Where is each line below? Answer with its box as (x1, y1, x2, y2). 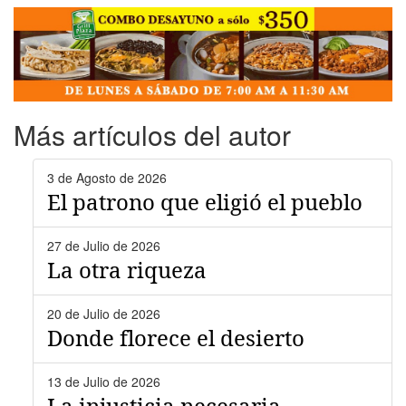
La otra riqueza (47, 256, 207, 285)
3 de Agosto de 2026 (47, 169, 167, 188)
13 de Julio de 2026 (47, 372, 160, 391)
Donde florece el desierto (47, 324, 304, 353)
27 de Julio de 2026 (47, 237, 160, 256)
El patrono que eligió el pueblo (47, 188, 362, 217)
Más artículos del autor (14, 115, 291, 155)
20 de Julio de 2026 (47, 304, 160, 324)
